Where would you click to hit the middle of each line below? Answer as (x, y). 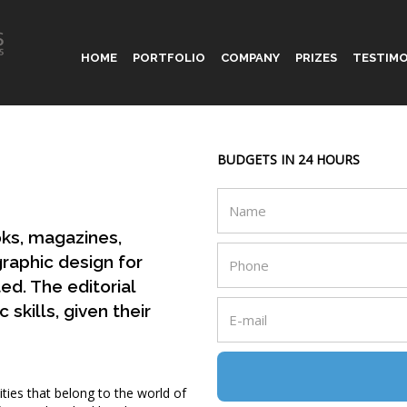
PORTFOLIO (169, 58)
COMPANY (250, 58)
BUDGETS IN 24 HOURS (288, 159)
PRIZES (316, 58)
